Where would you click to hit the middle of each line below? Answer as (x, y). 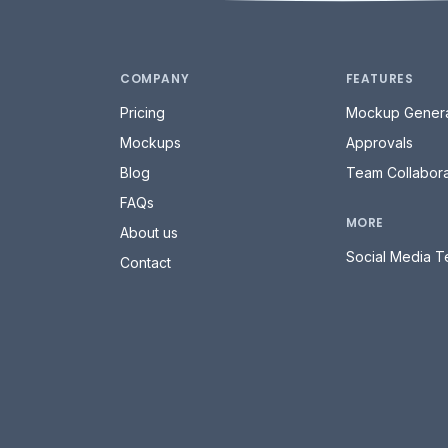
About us (149, 232)
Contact (145, 262)
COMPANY (155, 78)
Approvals (379, 142)
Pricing (142, 112)
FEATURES (379, 78)
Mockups (150, 142)
